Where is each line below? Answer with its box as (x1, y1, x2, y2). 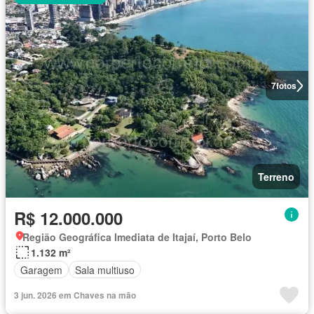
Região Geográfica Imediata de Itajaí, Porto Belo (22, 230, 252, 244)
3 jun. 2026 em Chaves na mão (14, 289, 136, 301)
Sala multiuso (75, 262, 135, 277)
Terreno (258, 170, 294, 184)
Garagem (20, 262, 62, 277)
